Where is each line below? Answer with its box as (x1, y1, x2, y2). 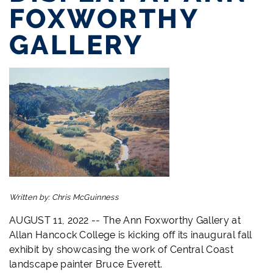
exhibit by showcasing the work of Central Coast (9, 244, 234, 256)
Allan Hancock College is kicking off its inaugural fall (9, 229, 252, 241)
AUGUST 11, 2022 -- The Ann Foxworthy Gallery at (9, 214, 241, 227)
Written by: (9, 193, 52, 202)
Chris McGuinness (51, 193, 118, 202)
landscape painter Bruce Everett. (9, 258, 163, 271)
